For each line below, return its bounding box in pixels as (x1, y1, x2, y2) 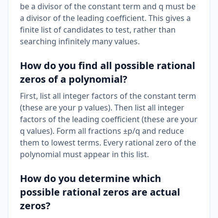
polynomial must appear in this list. (20, 149, 149, 160)
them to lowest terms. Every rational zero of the (20, 137, 196, 148)
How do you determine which (20, 172, 161, 185)
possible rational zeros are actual (20, 185, 180, 199)
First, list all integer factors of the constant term (20, 91, 196, 101)
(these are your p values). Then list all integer (20, 102, 184, 113)
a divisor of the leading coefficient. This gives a (20, 13, 191, 23)
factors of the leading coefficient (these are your (20, 114, 198, 125)
